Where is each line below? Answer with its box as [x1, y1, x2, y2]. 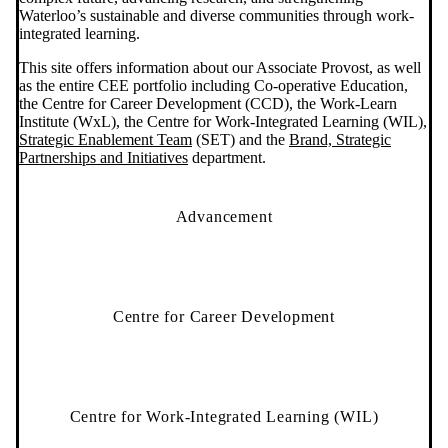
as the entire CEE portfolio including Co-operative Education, [19, 76, 408, 94]
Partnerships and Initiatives [19, 148, 188, 166]
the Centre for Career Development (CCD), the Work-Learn [19, 94, 397, 112]
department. [188, 148, 266, 166]
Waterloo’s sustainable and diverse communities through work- [19, 6, 414, 24]
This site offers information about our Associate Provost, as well [19, 58, 421, 76]
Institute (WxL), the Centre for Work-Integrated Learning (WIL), [19, 112, 427, 130]
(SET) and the [192, 130, 289, 148]
